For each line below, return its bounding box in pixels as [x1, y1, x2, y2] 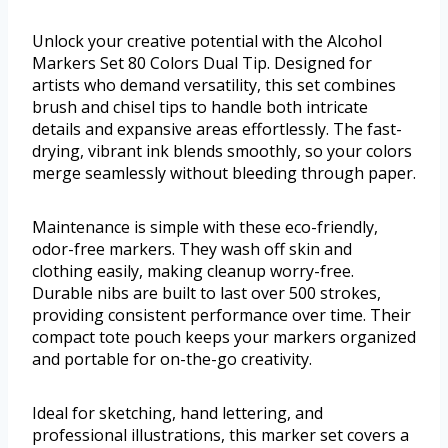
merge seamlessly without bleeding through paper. [32, 162, 416, 185]
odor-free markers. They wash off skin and [32, 238, 352, 261]
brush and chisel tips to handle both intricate [32, 96, 368, 119]
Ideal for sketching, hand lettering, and [32, 402, 323, 425]
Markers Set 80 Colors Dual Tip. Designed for [32, 52, 372, 75]
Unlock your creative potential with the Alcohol [32, 30, 382, 53]
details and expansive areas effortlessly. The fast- [32, 118, 402, 141]
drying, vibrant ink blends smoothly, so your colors [32, 140, 412, 163]
